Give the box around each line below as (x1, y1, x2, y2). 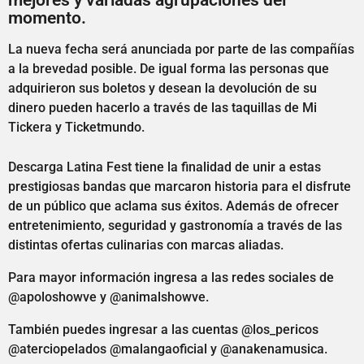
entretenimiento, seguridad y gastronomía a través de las (8, 217, 342, 233)
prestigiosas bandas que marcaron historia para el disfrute (8, 178, 351, 194)
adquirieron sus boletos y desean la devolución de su (8, 80, 317, 97)
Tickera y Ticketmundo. (8, 119, 145, 136)
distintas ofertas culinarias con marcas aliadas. (8, 236, 284, 253)
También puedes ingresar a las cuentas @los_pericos (8, 322, 318, 338)
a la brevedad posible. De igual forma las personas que (8, 61, 329, 77)
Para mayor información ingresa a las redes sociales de (8, 269, 334, 285)
